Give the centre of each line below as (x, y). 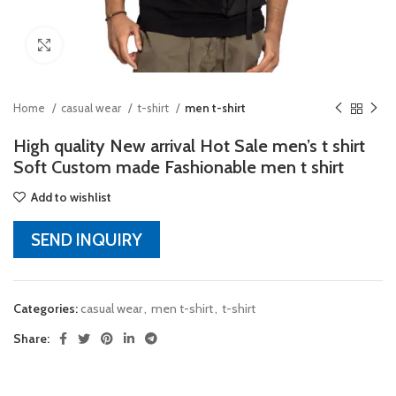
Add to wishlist (72, 197)
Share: (31, 339)
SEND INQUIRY (87, 240)
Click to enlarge (101, 45)
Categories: (46, 308)
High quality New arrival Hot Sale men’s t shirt (189, 146)
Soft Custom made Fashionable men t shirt (179, 167)
